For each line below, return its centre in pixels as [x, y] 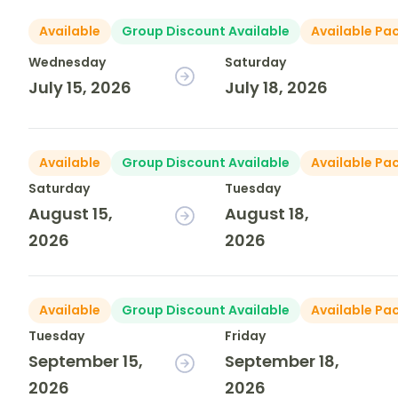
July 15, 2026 [80, 88]
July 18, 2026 [277, 88]
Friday [246, 336]
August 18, [267, 214]
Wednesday [67, 63]
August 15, [71, 214]
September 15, [86, 362]
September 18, [283, 362]
